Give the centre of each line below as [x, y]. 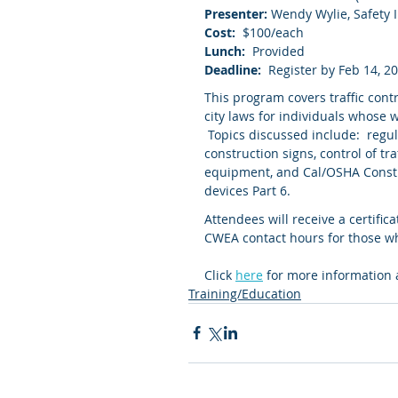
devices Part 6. [247, 191]
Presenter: [238, 13]
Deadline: [233, 69]
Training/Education [245, 293]
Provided [275, 51]
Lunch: [225, 51]
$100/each [270, 32]
